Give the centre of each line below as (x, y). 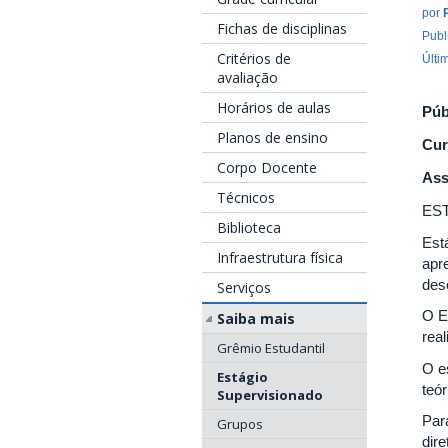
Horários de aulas (274, 107)
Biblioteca (249, 227)
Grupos (240, 423)
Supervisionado (270, 394)
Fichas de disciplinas (282, 28)
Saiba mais (256, 318)
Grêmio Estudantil (271, 347)
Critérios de (254, 58)
